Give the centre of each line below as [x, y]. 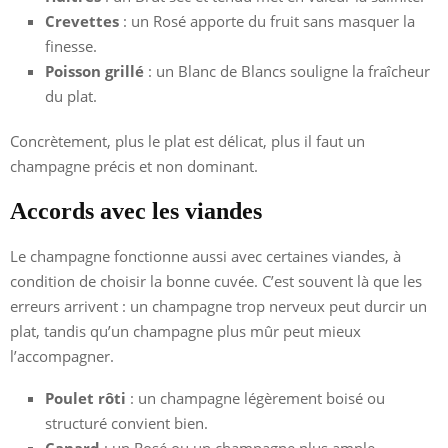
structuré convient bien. [126, 422]
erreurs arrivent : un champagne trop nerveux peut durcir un [218, 305]
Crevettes [82, 20]
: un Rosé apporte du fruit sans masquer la [267, 20]
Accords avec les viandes [136, 210]
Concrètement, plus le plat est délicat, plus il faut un [187, 140]
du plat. [71, 95]
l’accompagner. [62, 355]
